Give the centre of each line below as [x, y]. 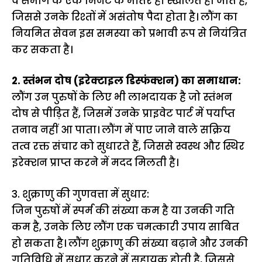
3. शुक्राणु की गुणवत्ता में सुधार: [80, 194]
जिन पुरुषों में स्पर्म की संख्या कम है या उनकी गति [123, 210]
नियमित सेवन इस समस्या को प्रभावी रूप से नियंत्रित [129, 33]
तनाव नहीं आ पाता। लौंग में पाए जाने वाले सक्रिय [121, 130]
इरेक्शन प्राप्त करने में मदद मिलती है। [95, 163]
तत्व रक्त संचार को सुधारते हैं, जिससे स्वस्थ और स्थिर [128, 146]
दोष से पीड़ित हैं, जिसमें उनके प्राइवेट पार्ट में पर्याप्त [123, 113]
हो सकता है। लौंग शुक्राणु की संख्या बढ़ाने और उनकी [130, 243]
